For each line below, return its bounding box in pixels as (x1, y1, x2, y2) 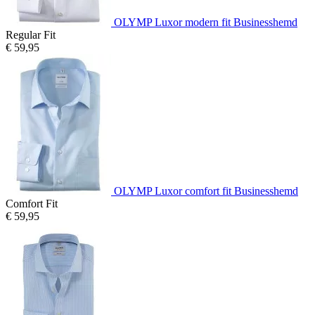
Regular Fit (6, 28, 56, 41)
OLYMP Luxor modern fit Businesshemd (114, 15, 297, 28)
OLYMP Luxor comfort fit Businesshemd (114, 184, 298, 197)
